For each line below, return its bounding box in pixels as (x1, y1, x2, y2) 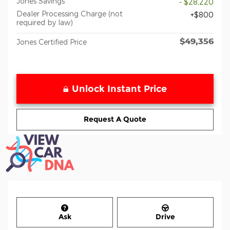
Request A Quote (84, 114, 146, 124)
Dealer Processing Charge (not (16, 9, 123, 18)
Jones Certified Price (16, 37, 87, 46)
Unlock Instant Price (72, 83, 167, 94)
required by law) (16, 17, 73, 27)
